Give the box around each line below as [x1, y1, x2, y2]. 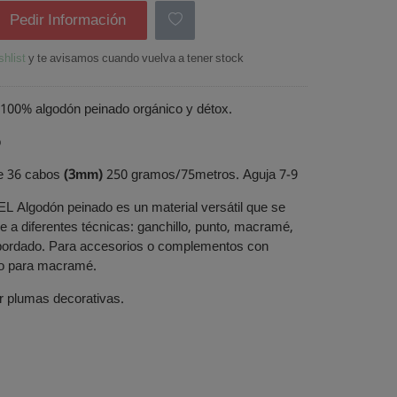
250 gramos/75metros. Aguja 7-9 [102, 163, 298, 187]
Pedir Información [9, 7, 126, 34]
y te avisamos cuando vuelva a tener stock [25, 50, 244, 69]
